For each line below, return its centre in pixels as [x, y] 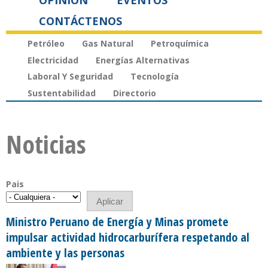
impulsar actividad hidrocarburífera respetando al [128, 237]
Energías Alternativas [143, 60]
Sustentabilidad [62, 93]
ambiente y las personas [65, 253]
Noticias [46, 144]
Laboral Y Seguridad [70, 77]
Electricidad [53, 60]
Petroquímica [180, 43]
